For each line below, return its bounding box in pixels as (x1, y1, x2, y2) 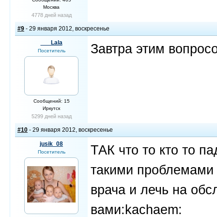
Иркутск (43, 106, 60, 111)
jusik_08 (40, 140, 63, 147)
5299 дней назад (31, 113, 72, 119)
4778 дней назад (31, 12, 72, 18)
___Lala (40, 39, 62, 46)
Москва (43, 4, 60, 10)
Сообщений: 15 (33, 98, 70, 104)
